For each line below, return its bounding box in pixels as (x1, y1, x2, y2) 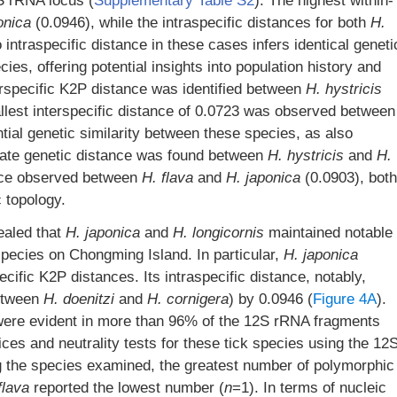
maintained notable (263, 224, 393, 241)
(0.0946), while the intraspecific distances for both (31, 14, 370, 31)
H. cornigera (147, 291, 229, 307)
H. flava (142, 169, 193, 186)
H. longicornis (172, 224, 264, 241)
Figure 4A (313, 291, 377, 307)
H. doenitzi (43, 291, 114, 307)
